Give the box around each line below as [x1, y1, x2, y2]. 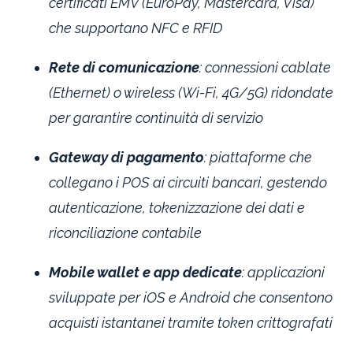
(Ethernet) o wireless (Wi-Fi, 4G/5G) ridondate [49, 84, 334, 101]
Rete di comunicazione [49, 58, 200, 76]
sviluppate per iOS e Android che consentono [49, 288, 333, 306]
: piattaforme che [204, 148, 313, 165]
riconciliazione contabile [49, 224, 203, 241]
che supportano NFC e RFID [49, 19, 223, 36]
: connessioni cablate [199, 58, 332, 76]
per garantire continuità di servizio [49, 109, 264, 126]
